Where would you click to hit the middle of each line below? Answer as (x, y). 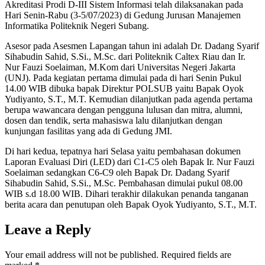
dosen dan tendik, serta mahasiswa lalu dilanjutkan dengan (114, 121)
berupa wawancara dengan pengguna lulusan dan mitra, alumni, (124, 110)
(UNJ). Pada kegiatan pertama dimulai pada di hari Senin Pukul (123, 78)
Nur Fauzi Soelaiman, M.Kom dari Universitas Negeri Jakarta (120, 67)
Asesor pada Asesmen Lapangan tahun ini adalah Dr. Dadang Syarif (132, 46)
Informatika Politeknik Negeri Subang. (77, 26)
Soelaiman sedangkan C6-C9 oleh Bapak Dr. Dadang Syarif (117, 173)
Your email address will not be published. (82, 255)
